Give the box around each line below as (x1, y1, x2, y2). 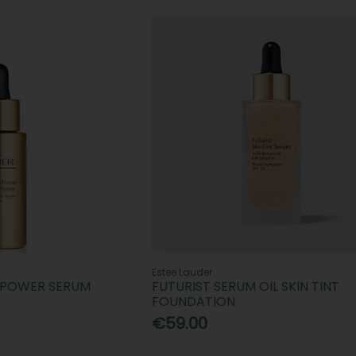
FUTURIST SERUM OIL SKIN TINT (151, 277, 339, 296)
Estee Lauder (151, 265, 212, 279)
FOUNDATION (151, 292, 235, 311)
